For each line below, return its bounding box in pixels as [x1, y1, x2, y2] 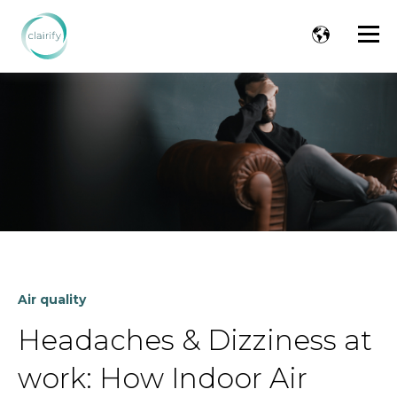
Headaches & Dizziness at [18, 323, 372, 357]
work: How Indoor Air [18, 361, 307, 395]
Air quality [18, 291, 86, 307]
